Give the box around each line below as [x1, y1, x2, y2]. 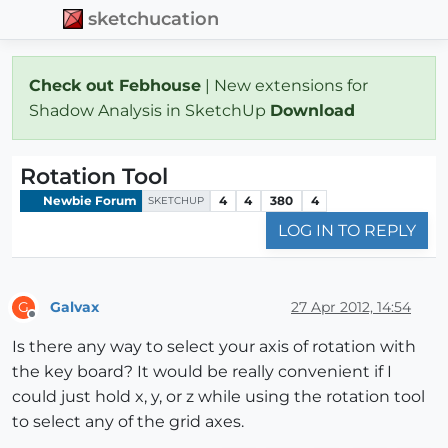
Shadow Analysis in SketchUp [29, 100, 270, 120]
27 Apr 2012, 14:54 [291, 297, 411, 316]
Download [270, 100, 360, 120]
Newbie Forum [40, 192, 137, 208]
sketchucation [88, 8, 220, 30]
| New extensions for [201, 75, 368, 95]
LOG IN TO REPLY [278, 221, 416, 241]
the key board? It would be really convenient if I [12, 362, 392, 382]
